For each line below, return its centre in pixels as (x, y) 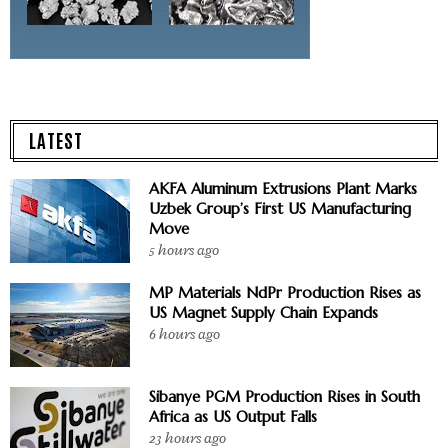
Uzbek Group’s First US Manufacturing (280, 208)
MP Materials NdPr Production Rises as (285, 292)
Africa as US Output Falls (233, 416)
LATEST (56, 139)
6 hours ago (184, 334)
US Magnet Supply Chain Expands (263, 312)
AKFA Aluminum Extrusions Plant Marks (283, 188)
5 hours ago (184, 250)
